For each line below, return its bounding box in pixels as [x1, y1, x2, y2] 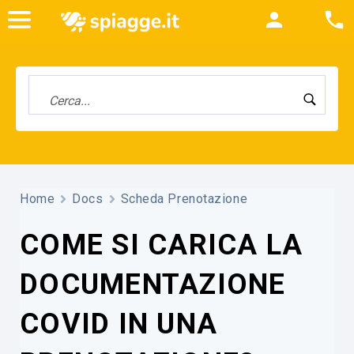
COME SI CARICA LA [20, 228, 303, 262]
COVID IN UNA [20, 307, 218, 341]
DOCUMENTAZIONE [20, 268, 286, 301]
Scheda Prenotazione [120, 191, 248, 206]
